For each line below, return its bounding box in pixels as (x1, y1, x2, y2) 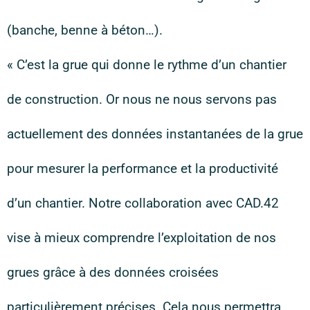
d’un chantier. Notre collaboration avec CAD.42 (7, 195, 279, 211)
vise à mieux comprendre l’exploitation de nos (7, 230, 276, 246)
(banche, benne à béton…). (7, 22, 163, 38)
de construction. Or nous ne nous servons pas (7, 91, 277, 107)
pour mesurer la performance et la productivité (7, 161, 278, 176)
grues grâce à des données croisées (7, 264, 219, 280)
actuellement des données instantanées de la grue (7, 126, 303, 142)
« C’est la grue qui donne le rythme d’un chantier (7, 57, 286, 73)
